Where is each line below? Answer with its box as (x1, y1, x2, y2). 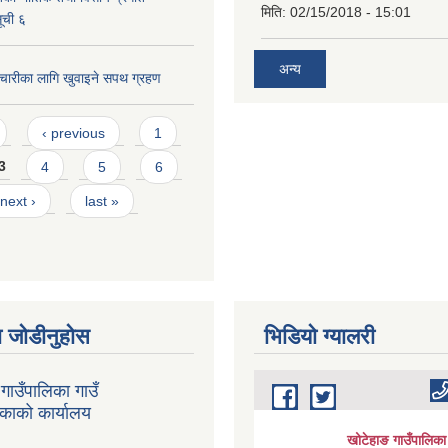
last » (85, 192, 120, 209)
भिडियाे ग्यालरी (264, 324, 375, 349)
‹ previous (41, 124, 105, 141)
